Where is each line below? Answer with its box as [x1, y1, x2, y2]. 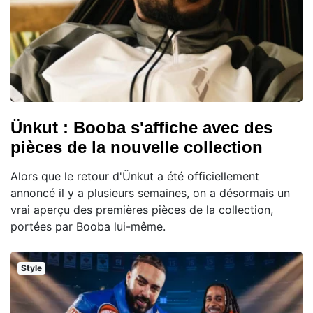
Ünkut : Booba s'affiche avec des [10, 118, 272, 138]
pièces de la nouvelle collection [10, 138, 263, 157]
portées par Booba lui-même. [10, 219, 166, 234]
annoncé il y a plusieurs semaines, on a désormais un [10, 186, 290, 201]
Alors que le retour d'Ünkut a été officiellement [10, 169, 259, 184]
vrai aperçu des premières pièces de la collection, [10, 203, 273, 217]
